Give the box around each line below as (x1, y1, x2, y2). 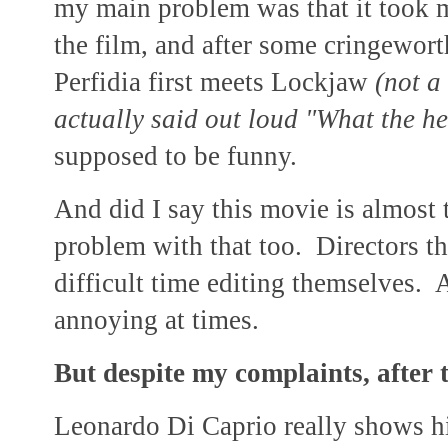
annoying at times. (54, 305, 280, 336)
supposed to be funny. (54, 141, 297, 172)
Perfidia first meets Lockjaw (54, 67, 375, 98)
